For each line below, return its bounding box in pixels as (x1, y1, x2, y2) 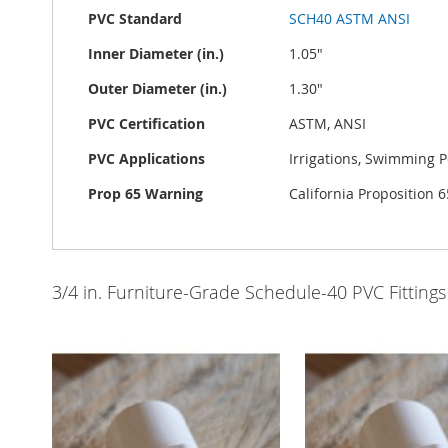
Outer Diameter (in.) (88, 79, 227, 98)
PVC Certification (88, 114, 205, 133)
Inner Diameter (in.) (88, 44, 224, 63)
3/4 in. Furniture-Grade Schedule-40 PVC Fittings (52, 280, 446, 304)
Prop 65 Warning (88, 184, 203, 203)
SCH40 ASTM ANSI (289, 9, 410, 28)
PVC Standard (88, 9, 182, 28)
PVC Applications (88, 149, 205, 168)
